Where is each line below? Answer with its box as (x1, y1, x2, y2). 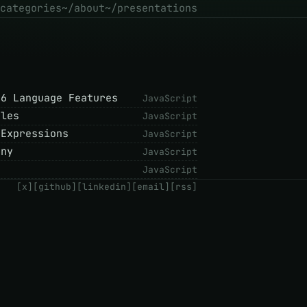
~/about (62, 1, 105, 15)
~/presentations (105, 1, 197, 15)
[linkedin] (77, 181, 132, 193)
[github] (33, 181, 77, 193)
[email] (132, 181, 170, 193)
